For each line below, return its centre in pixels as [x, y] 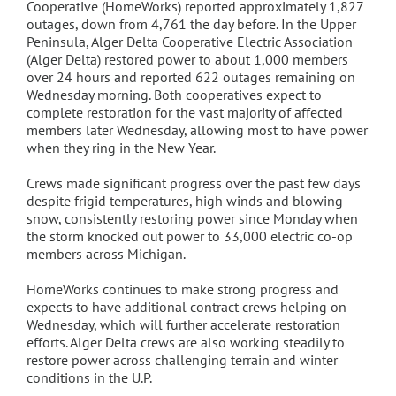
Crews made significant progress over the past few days [193, 183]
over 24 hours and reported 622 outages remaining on [190, 77]
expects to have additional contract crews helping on [186, 307]
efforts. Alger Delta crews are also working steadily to [185, 342]
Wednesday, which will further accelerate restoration [183, 324]
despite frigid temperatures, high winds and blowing [184, 201]
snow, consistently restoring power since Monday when [192, 218]
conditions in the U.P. [89, 377]
